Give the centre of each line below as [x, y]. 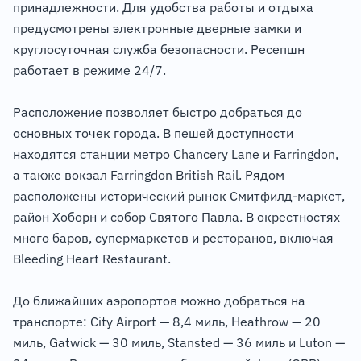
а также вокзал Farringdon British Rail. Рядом [149, 175]
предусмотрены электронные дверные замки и [157, 28]
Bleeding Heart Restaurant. [92, 259]
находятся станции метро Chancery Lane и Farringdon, [176, 154]
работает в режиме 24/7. [89, 70]
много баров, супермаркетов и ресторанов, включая [173, 238]
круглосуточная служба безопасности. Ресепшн [159, 49]
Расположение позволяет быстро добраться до [158, 112]
